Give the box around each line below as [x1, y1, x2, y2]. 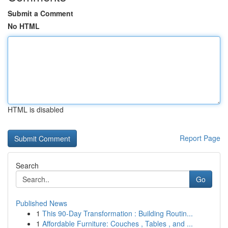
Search [16, 160, 39, 170]
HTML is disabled [8, 104, 64, 115]
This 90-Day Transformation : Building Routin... [42, 208, 193, 218]
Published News [16, 198, 67, 208]
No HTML [8, 21, 40, 31]
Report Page [180, 133, 220, 143]
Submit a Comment [8, 8, 73, 18]
